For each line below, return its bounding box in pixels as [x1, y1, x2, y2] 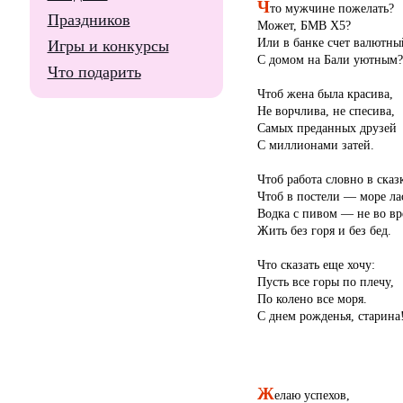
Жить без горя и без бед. [256, 222, 391, 237]
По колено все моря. [256, 291, 367, 306]
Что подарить [47, 63, 141, 81]
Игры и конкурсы [47, 37, 169, 55]
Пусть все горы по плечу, [256, 273, 394, 289]
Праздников [47, 11, 130, 29]
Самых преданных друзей [256, 120, 397, 135]
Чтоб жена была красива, [256, 85, 393, 101]
